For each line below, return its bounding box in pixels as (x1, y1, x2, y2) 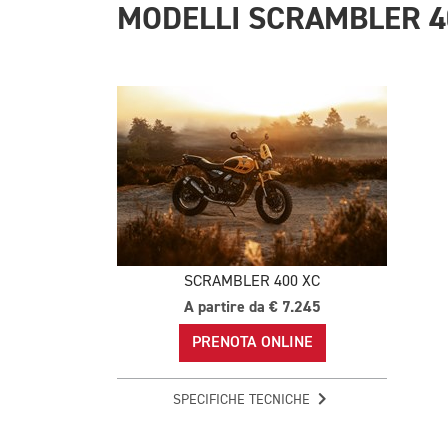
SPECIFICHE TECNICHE (173, 392, 314, 407)
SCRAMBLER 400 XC (184, 273, 320, 290)
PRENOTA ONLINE (191, 334, 313, 351)
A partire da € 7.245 (183, 296, 321, 317)
